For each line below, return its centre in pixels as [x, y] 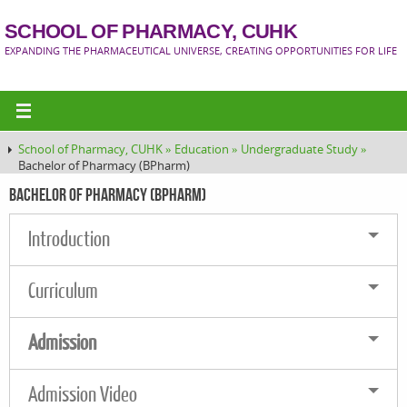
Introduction [69, 239]
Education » [208, 149]
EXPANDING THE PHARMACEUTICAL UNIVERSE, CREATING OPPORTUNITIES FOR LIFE [201, 50]
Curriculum [63, 291]
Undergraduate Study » [304, 149]
